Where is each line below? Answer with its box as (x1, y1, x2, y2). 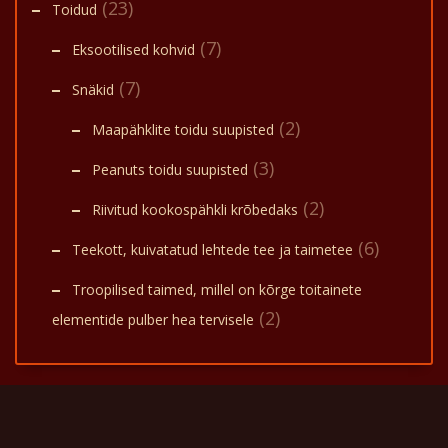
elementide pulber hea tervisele (52, 310, 254, 329)
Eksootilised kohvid (72, 40, 195, 59)
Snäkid (72, 80, 114, 99)
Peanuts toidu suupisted (92, 160, 248, 179)
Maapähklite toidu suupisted (92, 120, 274, 139)
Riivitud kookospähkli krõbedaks (92, 200, 298, 219)
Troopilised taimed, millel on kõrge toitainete (72, 280, 362, 299)
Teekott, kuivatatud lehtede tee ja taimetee (72, 240, 353, 259)
